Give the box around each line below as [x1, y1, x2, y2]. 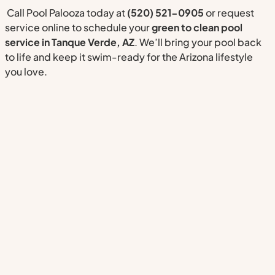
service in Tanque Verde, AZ [5, 36, 134, 49]
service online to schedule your [5, 21, 152, 34]
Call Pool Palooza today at [5, 6, 127, 20]
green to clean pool [152, 21, 242, 34]
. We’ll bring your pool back [134, 36, 261, 49]
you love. [5, 65, 47, 79]
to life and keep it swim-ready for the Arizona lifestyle [5, 50, 253, 64]
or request [204, 6, 254, 20]
